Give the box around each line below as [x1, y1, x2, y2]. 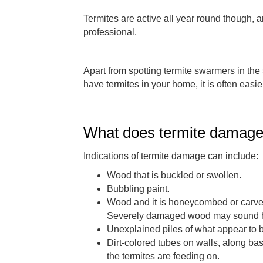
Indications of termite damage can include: [83, 150, 258, 161]
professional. [83, 26, 137, 37]
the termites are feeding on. [107, 251, 220, 261]
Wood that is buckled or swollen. [107, 170, 244, 180]
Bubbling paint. [107, 183, 170, 194]
